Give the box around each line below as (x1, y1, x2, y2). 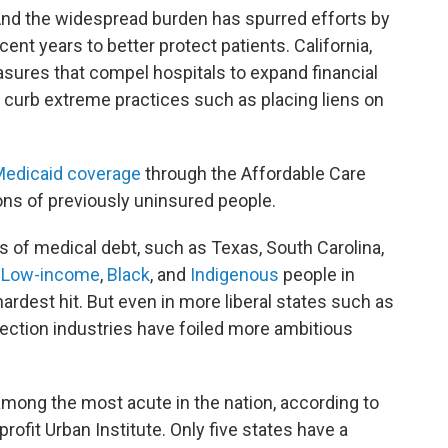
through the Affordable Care (141, 163, 366, 184)
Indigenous (190, 264, 279, 285)
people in (279, 264, 355, 285)
